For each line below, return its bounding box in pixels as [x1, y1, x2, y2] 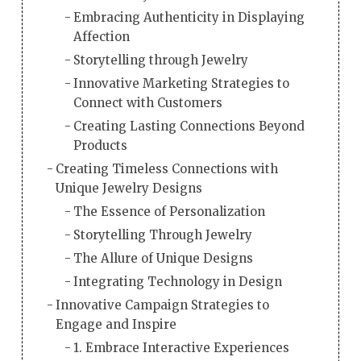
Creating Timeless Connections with [55, 161, 278, 177]
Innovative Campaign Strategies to [55, 297, 269, 313]
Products [73, 138, 128, 154]
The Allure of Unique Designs [73, 251, 254, 267]
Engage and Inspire [55, 317, 176, 333]
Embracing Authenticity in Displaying [73, 10, 305, 26]
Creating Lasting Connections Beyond [73, 118, 305, 135]
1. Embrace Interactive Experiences [73, 340, 290, 356]
